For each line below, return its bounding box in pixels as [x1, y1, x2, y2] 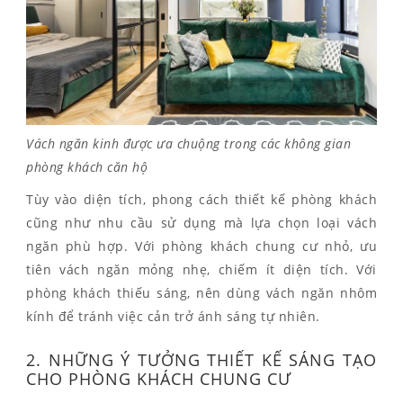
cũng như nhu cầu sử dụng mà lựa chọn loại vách [26, 213, 377, 231]
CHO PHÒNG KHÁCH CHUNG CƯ [26, 367, 291, 390]
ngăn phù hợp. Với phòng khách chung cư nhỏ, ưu [26, 237, 377, 255]
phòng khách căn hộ [26, 157, 148, 175]
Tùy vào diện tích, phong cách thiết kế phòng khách [26, 190, 377, 208]
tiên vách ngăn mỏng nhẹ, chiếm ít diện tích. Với [26, 260, 377, 278]
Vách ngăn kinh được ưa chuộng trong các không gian [26, 134, 351, 152]
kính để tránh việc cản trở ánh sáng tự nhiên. [26, 307, 320, 325]
